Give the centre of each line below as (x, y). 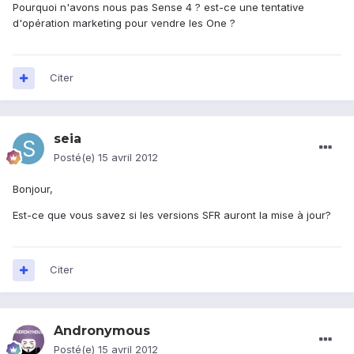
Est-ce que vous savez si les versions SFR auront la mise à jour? (172, 215)
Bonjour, (33, 189)
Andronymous (102, 331)
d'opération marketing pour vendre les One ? (124, 23)
